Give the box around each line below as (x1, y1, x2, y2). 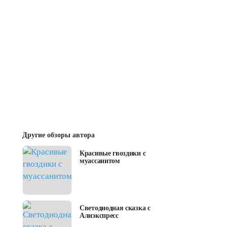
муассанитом (80, 157, 120, 165)
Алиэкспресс (80, 212, 119, 220)
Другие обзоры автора (22, 131, 95, 139)
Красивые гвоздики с (80, 149, 146, 158)
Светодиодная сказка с (80, 204, 150, 212)
